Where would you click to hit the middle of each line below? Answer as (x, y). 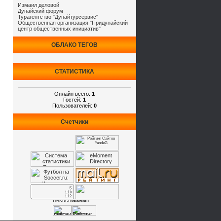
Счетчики (74, 122)
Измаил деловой (38, 5)
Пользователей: (73, 105)
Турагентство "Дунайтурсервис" (58, 17)
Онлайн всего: (73, 93)
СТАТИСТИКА (74, 72)
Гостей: (73, 99)
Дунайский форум (40, 11)
